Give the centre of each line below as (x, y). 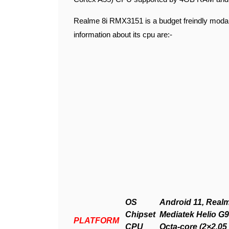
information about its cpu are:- (123, 35)
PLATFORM (99, 221)
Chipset (142, 214)
